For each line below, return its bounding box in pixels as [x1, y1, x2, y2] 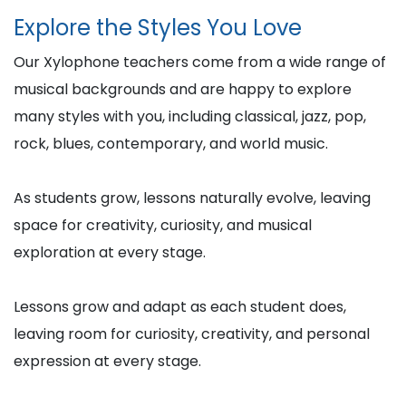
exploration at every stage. [14, 242, 206, 263]
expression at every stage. [14, 351, 201, 372]
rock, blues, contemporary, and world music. [14, 133, 328, 154]
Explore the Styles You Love [14, 13, 302, 43]
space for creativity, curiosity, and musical [14, 215, 312, 236]
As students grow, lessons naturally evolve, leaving [14, 188, 371, 208]
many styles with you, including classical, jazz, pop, [14, 106, 366, 127]
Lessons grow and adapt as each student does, [14, 296, 346, 317]
